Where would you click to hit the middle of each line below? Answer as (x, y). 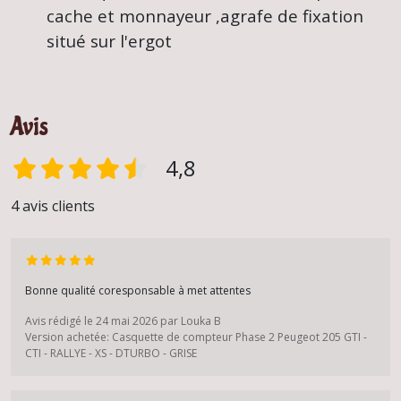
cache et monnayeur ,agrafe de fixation (205, 15)
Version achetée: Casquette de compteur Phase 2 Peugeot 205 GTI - (196, 337)
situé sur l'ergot (109, 40)
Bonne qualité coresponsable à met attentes (138, 290)
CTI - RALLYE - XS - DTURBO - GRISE (111, 353)
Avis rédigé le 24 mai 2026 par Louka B (123, 320)
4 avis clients (53, 205)
